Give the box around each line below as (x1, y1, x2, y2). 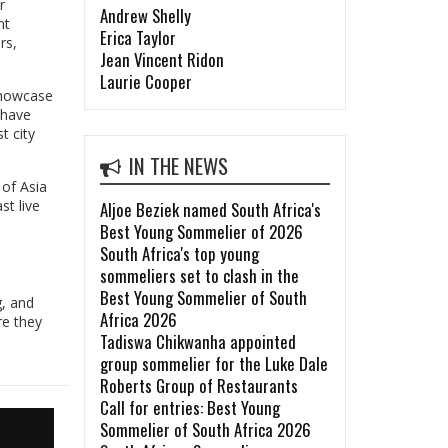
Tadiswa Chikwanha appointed (99, 329, 296, 355)
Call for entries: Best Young (99, 395, 280, 421)
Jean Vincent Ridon (99, 47, 224, 73)
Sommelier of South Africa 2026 (99, 417, 311, 443)
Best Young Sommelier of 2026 (99, 219, 303, 245)
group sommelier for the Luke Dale (99, 351, 328, 377)
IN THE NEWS (128, 150, 228, 182)
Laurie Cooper (99, 69, 192, 95)
